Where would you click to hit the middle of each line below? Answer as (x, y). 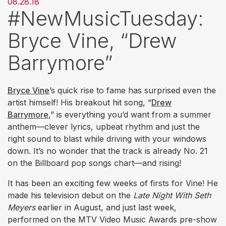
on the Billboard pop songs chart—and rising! (94, 163)
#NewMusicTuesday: (106, 19)
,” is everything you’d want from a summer (130, 115)
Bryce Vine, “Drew (92, 41)
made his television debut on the (70, 195)
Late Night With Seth (172, 195)
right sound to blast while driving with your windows (107, 139)
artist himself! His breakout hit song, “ (79, 103)
